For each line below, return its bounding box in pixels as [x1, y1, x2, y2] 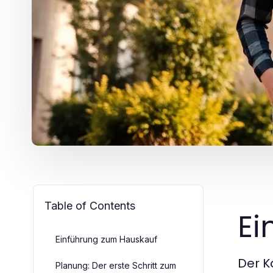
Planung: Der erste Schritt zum [55, 260, 176, 271]
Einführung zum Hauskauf [55, 233, 157, 244]
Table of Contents [44, 199, 135, 212]
